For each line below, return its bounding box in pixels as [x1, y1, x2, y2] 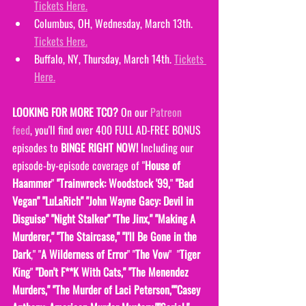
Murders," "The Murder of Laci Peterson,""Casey [12, 281, 203, 298]
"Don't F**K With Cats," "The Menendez [36, 263, 191, 280]
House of [145, 156, 183, 173]
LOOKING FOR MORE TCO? [12, 103, 118, 120]
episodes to [12, 139, 61, 156]
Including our [141, 139, 196, 156]
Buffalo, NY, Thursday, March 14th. [34, 50, 174, 67]
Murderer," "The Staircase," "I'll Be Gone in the [12, 227, 199, 245]
